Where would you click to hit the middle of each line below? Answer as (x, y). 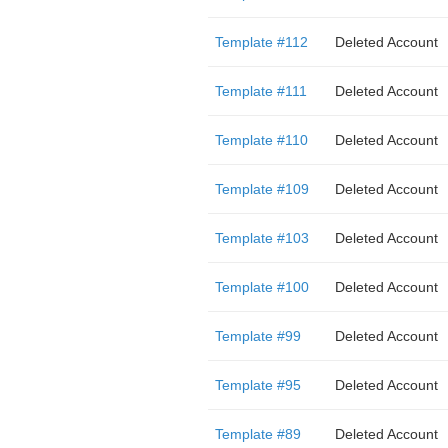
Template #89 (257, 434)
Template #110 (261, 140)
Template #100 (261, 287)
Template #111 (260, 91)
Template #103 (261, 238)
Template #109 (261, 189)
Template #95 (257, 385)
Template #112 (261, 42)
